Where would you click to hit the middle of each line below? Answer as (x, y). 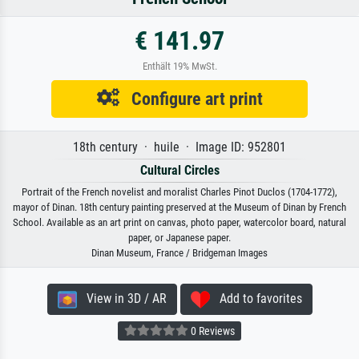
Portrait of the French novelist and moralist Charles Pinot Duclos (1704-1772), (179, 192)
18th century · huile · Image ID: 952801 (179, 147)
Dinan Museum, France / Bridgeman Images (179, 252)
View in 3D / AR (121, 298)
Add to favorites (256, 298)
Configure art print (191, 98)
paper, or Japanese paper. (179, 237)
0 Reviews (212, 331)
